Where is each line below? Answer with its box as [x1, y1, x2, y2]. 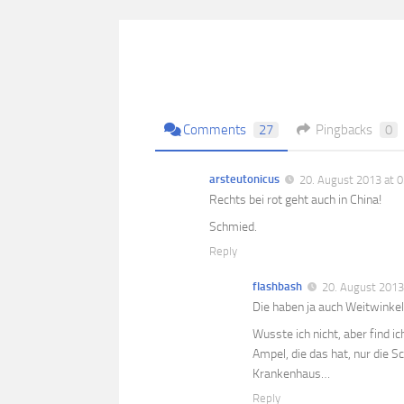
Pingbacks [316, 121, 372, 138]
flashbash [252, 279, 302, 293]
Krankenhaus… [252, 365, 330, 381]
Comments [183, 121, 246, 138]
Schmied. [209, 218, 257, 234]
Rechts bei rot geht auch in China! [209, 191, 381, 207]
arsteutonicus [209, 171, 280, 186]
